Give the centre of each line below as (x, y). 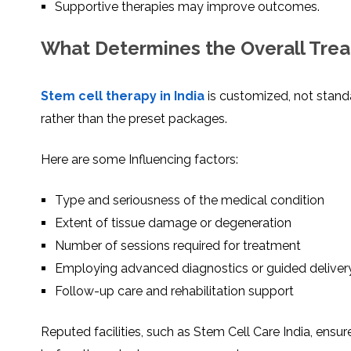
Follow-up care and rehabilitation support (174, 291)
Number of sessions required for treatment (178, 246)
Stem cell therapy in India (124, 96)
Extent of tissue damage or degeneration (173, 223)
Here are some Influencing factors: (139, 160)
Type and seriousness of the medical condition (190, 201)
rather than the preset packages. (134, 119)
